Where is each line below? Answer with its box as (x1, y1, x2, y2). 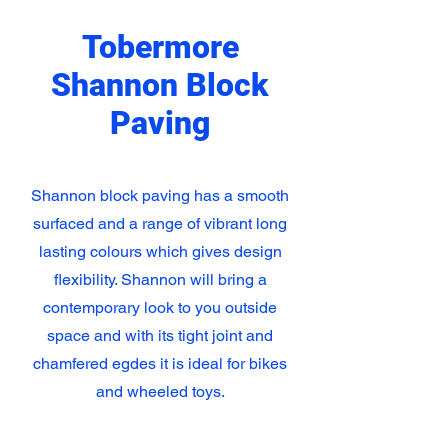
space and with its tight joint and (47, 326, 273, 346)
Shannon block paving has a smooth (31, 186, 289, 206)
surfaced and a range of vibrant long (33, 214, 287, 234)
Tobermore (81, 28, 239, 67)
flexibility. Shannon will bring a (53, 270, 267, 290)
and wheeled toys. (95, 382, 225, 402)
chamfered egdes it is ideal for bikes (33, 354, 287, 374)
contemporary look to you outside (43, 298, 277, 318)
